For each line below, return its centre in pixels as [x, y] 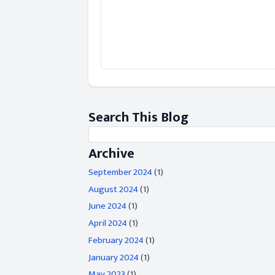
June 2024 [107, 206]
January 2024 [114, 257]
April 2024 [108, 223]
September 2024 [120, 172]
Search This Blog [138, 118]
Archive [111, 154]
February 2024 [116, 240]
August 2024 [113, 189]
